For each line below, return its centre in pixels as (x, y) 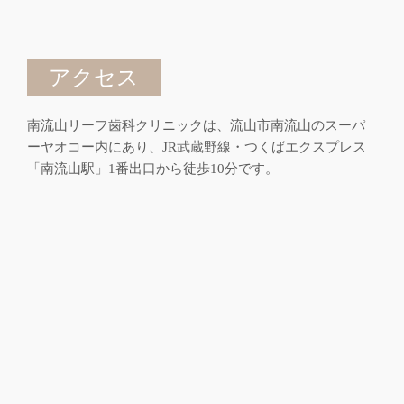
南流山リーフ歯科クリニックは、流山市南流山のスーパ (196, 125)
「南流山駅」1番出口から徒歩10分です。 (153, 169)
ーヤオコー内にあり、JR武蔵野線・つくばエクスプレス (197, 147)
